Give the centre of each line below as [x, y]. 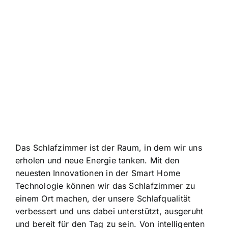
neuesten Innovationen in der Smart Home [98, 173]
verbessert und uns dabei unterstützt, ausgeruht [109, 211]
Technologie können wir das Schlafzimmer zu [105, 186]
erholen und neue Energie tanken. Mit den [97, 160]
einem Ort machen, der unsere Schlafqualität [103, 198]
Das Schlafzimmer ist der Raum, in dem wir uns [109, 147]
